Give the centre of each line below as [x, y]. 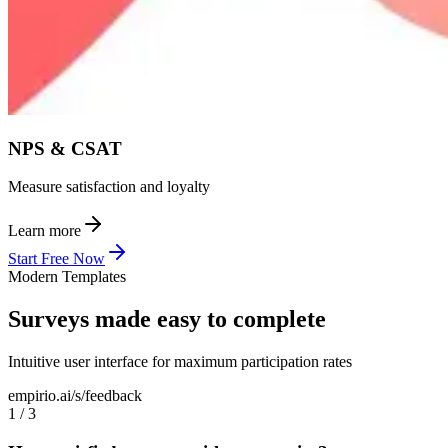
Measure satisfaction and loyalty [109, 187]
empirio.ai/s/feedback [75, 396]
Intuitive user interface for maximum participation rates [180, 362]
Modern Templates [67, 277]
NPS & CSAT [65, 148]
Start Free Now [56, 259]
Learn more [44, 231]
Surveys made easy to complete [167, 319]
